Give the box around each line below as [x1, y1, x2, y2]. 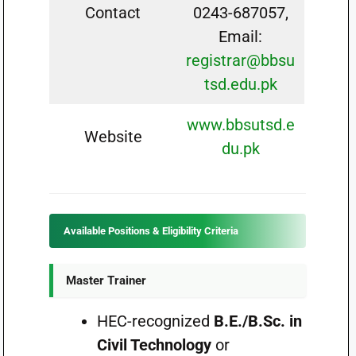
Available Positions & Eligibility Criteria [63, 225, 238, 237]
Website [83, 127, 142, 146]
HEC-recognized [96, 311, 214, 331]
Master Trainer [65, 273, 146, 288]
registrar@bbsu [186, 51, 296, 70]
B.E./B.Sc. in [213, 311, 302, 331]
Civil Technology [96, 335, 211, 354]
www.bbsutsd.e [186, 115, 295, 134]
